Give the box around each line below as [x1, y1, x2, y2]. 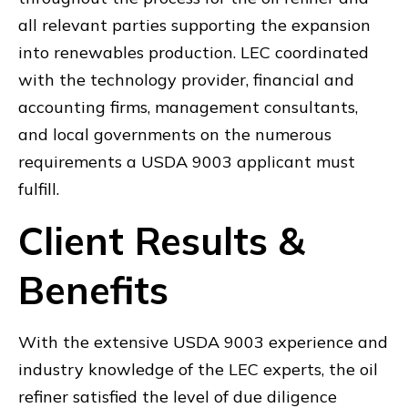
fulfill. [18, 178, 59, 199]
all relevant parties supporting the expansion [18, 15, 371, 36]
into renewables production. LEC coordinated [18, 42, 369, 63]
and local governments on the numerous [18, 124, 331, 145]
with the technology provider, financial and [18, 69, 354, 90]
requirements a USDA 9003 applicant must [18, 151, 355, 172]
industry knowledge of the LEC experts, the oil [18, 359, 378, 380]
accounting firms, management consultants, [18, 97, 358, 117]
